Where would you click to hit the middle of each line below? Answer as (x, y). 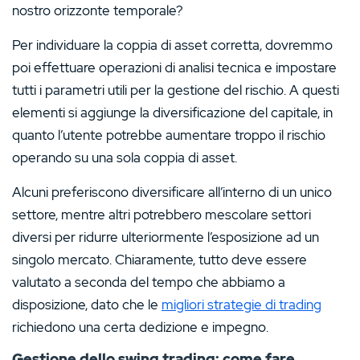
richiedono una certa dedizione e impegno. (140, 327)
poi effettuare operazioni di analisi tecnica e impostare (174, 67)
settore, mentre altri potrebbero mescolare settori (162, 214)
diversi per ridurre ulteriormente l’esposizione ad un (166, 237)
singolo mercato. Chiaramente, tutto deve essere (160, 259)
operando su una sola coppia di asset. (125, 157)
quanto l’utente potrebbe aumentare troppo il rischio (169, 135)
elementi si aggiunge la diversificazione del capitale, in (172, 112)
